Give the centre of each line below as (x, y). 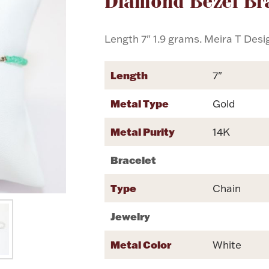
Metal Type (140, 103)
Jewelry (131, 216)
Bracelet (134, 159)
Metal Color (141, 244)
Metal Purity (143, 131)
